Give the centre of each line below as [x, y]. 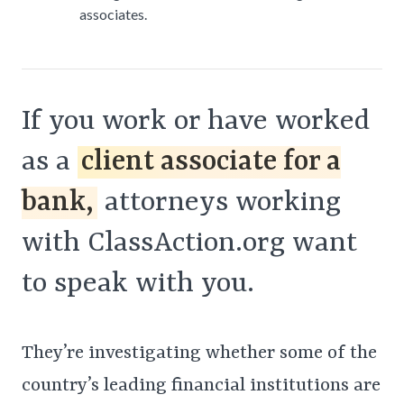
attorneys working [219, 203]
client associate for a [211, 163]
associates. [113, 14]
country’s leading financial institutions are [201, 386]
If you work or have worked [196, 122]
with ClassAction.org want [189, 244]
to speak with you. [138, 285]
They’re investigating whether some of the [199, 354]
